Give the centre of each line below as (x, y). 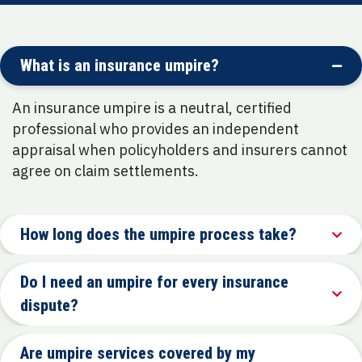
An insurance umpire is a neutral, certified (152, 108)
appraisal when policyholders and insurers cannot (180, 150)
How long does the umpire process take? (158, 235)
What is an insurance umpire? (120, 66)
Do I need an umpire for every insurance (154, 282)
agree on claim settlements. (105, 171)
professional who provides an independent (156, 129)
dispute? (49, 306)
